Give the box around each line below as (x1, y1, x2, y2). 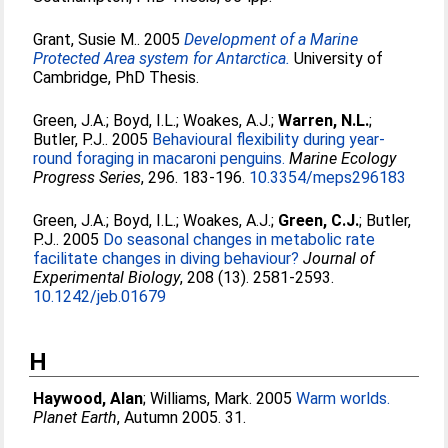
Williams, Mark (150, 389, 250, 408)
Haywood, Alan (33, 389, 144, 408)
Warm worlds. (296, 389, 391, 408)
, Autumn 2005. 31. (117, 408, 247, 427)
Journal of (303, 249, 375, 268)
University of (290, 49, 384, 68)
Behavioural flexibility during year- (152, 130, 386, 149)
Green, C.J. (278, 211, 360, 230)
